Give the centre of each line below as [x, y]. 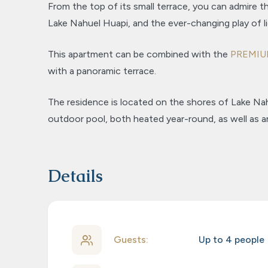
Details [75, 176]
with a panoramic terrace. [102, 71]
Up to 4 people [231, 240]
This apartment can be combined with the [139, 54]
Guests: [131, 240]
